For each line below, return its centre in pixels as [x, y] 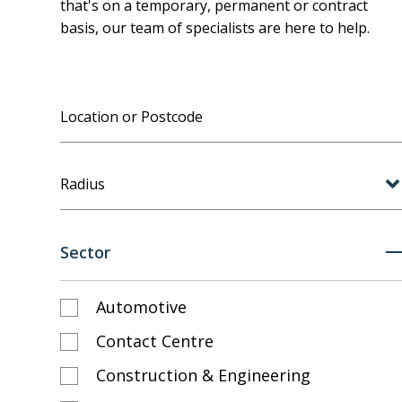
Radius [83, 184]
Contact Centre [155, 341]
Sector [86, 252]
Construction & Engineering [204, 375]
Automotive [142, 307]
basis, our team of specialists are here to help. [215, 28]
